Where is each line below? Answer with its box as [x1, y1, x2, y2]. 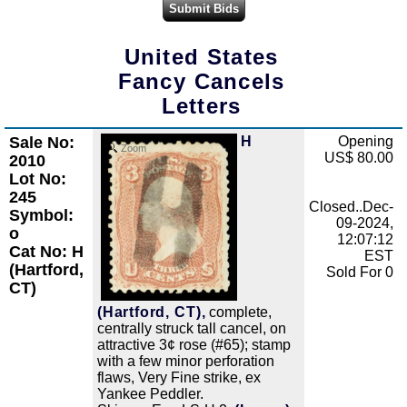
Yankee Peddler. [97, 385, 203, 402]
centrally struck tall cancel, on [97, 320, 286, 336]
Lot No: [9, 170, 66, 189]
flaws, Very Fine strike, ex [97, 369, 261, 385]
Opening [338, 134, 393, 150]
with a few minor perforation [97, 352, 274, 369]
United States [124, 45, 279, 70]
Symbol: [9, 206, 74, 225]
